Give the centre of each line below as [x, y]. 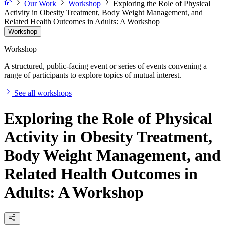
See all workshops [43, 93]
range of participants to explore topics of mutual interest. [93, 75]
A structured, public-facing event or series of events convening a [105, 66]
